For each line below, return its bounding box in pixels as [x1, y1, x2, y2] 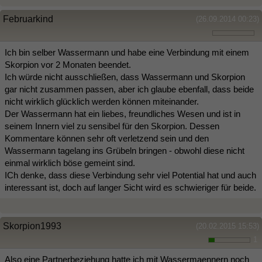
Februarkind [3, 14, 53, 25]
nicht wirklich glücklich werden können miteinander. [5, 96, 199, 107]
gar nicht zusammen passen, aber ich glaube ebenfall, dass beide [5, 84, 254, 95]
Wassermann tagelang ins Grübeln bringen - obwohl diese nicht [5, 146, 244, 156]
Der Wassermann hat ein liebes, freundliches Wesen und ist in [5, 109, 240, 119]
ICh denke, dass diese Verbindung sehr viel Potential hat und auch [5, 170, 256, 181]
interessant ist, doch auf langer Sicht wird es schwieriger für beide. [5, 182, 256, 193]
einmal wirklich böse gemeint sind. [5, 158, 135, 168]
